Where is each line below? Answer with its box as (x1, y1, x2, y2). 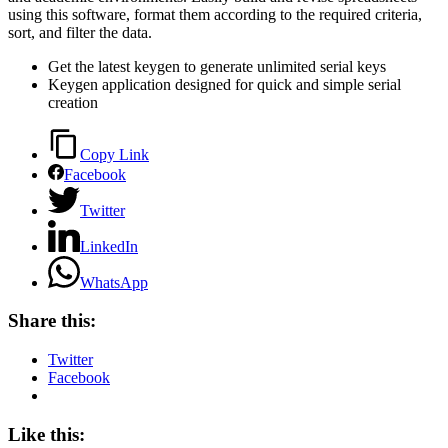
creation (48, 93, 98, 111)
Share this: (8, 310, 96, 332)
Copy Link (80, 145, 149, 163)
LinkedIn (80, 237, 138, 255)
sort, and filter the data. (8, 23, 152, 41)
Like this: (8, 423, 85, 445)
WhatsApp (80, 273, 148, 291)
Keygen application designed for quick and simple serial (48, 75, 401, 93)
